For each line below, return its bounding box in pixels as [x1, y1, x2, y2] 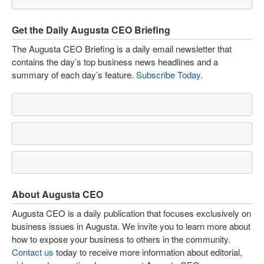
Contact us [12, 246, 54, 258]
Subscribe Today [136, 68, 200, 81]
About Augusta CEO [12, 187, 103, 201]
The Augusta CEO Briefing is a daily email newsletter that [12, 42, 232, 55]
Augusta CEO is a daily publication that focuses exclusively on [12, 207, 251, 219]
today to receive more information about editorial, [54, 246, 242, 258]
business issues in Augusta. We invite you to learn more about [12, 220, 250, 232]
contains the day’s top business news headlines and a [12, 55, 218, 68]
